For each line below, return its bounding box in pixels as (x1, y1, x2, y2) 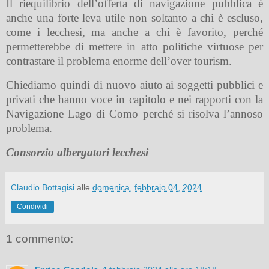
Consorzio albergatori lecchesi (6, 145, 148, 159)
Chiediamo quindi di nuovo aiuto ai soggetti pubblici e (6, 78, 263, 91)
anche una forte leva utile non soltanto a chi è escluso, (6, 11, 263, 25)
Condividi (17, 202, 48, 211)
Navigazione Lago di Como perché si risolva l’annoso (6, 107, 263, 120)
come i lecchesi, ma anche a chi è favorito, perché (6, 26, 263, 39)
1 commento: (6, 232, 73, 245)
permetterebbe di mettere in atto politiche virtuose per (6, 40, 263, 53)
